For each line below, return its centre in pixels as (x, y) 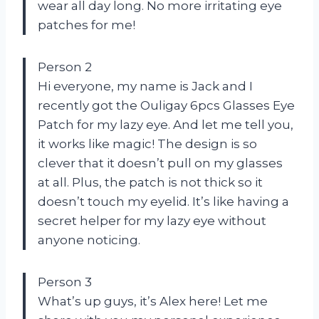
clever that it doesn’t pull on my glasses (160, 163)
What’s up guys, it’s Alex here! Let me (153, 302)
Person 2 (65, 67)
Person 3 (65, 282)
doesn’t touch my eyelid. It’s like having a (163, 202)
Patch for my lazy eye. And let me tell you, (166, 125)
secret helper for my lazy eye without (152, 221)
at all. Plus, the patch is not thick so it (150, 183)
